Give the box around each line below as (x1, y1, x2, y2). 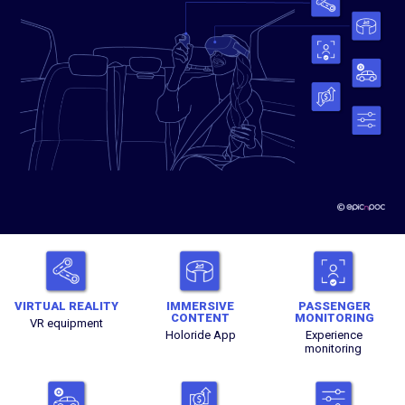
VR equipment (30, 316, 104, 330)
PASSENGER (297, 298, 371, 313)
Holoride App (165, 327, 236, 342)
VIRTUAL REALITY (14, 298, 119, 313)
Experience (306, 327, 363, 342)
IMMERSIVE (166, 298, 235, 313)
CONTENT (171, 310, 231, 325)
